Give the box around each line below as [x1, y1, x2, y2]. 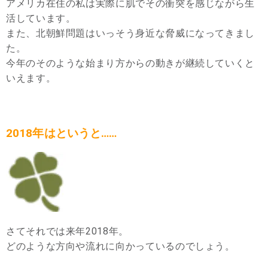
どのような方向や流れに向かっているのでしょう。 [6, 240, 235, 252]
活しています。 [6, 13, 76, 25]
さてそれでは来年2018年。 [6, 226, 129, 237]
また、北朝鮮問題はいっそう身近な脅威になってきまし [6, 28, 255, 39]
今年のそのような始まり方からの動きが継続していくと [6, 57, 255, 69]
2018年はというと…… [6, 126, 117, 141]
